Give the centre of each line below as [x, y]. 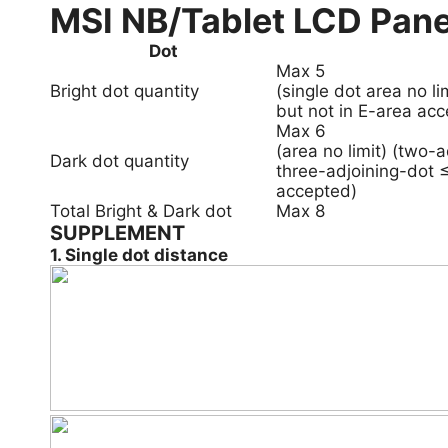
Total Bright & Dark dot [141, 211]
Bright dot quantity [124, 91]
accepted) [316, 191]
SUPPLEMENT [117, 233]
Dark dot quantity [119, 161]
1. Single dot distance [139, 255]
